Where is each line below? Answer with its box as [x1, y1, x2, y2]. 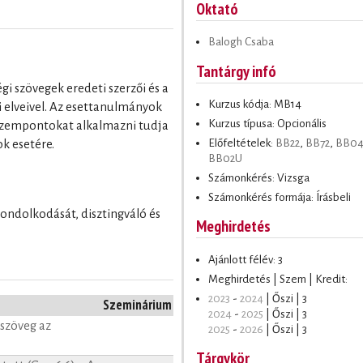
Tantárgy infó [196, 60, 276, 81]
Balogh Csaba [208, 36, 274, 49]
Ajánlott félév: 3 [208, 253, 283, 266]
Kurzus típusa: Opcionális [208, 117, 327, 130]
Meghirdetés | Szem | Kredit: [208, 272, 348, 285]
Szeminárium [103, 296, 172, 314]
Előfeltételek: [208, 136, 275, 149]
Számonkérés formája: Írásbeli [208, 190, 351, 203]
